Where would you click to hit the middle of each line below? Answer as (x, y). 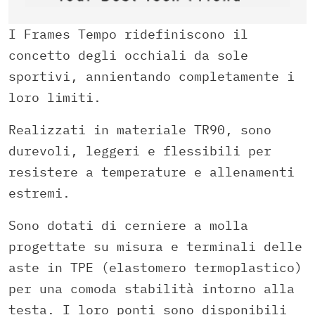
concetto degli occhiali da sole (128, 55)
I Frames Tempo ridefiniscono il (128, 34)
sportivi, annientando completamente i (152, 76)
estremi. (39, 193)
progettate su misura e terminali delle (155, 246)
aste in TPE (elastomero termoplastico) (155, 267)
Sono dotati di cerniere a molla (128, 225)
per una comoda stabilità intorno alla (152, 288)
